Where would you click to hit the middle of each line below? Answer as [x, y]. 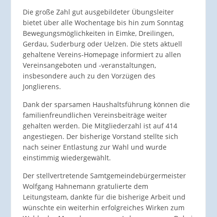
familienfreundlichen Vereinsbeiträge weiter [95, 115]
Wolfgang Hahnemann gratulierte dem [85, 186]
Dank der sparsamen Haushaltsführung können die [106, 105]
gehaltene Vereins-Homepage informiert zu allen [102, 55]
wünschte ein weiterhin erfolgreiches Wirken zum [103, 208]
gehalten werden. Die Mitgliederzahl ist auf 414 [100, 126]
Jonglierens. [42, 87]
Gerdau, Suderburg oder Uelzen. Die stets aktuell [102, 44]
